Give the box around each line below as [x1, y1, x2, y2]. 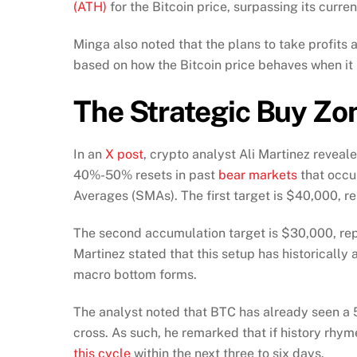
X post [105, 147, 143, 163]
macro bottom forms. [73, 266, 200, 282]
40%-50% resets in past [73, 167, 218, 183]
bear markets [218, 167, 297, 183]
